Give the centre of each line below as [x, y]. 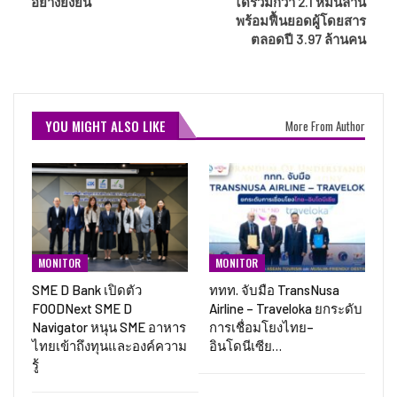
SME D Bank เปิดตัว [87, 289]
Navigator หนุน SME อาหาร [109, 327]
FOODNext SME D [82, 308]
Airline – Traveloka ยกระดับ [286, 308]
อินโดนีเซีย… [245, 345]
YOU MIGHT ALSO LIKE [105, 125]
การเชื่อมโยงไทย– [261, 327]
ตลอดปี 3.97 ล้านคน [308, 39]
